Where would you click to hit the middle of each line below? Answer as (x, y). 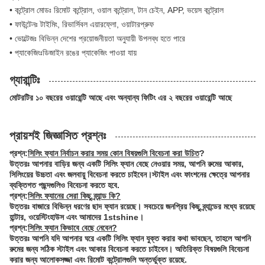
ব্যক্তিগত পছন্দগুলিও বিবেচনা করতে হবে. (64, 185)
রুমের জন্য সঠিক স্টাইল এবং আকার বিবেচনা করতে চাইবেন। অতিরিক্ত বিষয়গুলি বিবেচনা (129, 249)
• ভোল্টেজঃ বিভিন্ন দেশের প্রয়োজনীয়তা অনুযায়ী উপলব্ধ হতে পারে (97, 38)
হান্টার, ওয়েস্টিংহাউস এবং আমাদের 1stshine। (77, 217)
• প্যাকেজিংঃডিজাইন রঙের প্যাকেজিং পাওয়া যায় (73, 52)
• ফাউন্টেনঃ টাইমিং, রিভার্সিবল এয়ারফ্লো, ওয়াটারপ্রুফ (82, 24)
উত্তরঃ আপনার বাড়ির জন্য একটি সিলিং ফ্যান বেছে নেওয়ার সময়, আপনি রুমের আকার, (127, 164)
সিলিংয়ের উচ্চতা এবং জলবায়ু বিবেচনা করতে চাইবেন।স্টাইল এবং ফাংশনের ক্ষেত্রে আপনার (130, 174)
